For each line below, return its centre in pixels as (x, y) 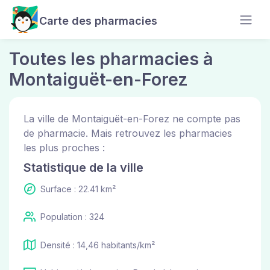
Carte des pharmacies (98, 21)
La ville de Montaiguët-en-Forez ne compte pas (132, 119)
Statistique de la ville (83, 168)
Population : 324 (72, 217)
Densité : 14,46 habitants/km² (98, 245)
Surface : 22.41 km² (78, 189)
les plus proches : (64, 148)
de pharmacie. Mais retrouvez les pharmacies (128, 133)
